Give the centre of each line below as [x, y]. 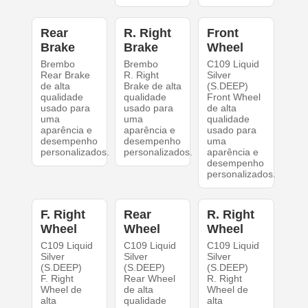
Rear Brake [65, 75]
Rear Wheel [149, 279]
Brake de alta [152, 86]
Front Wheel [234, 97]
